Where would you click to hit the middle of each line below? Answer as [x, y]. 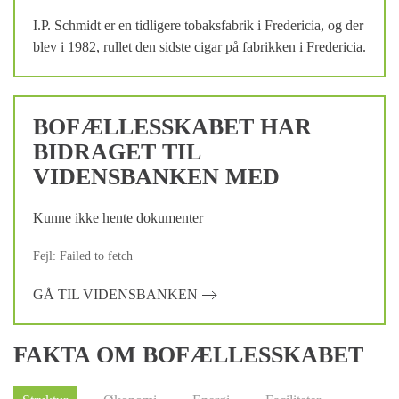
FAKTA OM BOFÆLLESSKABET [188, 355]
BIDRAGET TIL [117, 152]
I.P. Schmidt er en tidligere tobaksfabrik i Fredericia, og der [198, 25]
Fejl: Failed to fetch [83, 256]
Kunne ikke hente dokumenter [118, 218]
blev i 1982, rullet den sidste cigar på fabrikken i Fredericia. [199, 47]
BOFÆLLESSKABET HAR [172, 127]
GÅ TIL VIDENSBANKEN [115, 295]
